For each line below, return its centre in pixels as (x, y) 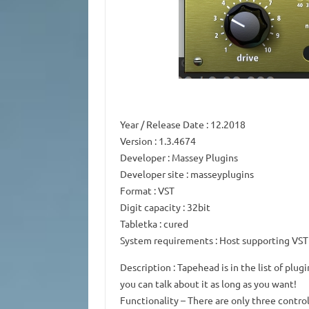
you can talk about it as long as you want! (208, 283)
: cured (172, 223)
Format (136, 190)
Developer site (152, 174)
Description (145, 267)
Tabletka (138, 223)
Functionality (149, 300)
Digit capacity (150, 207)
